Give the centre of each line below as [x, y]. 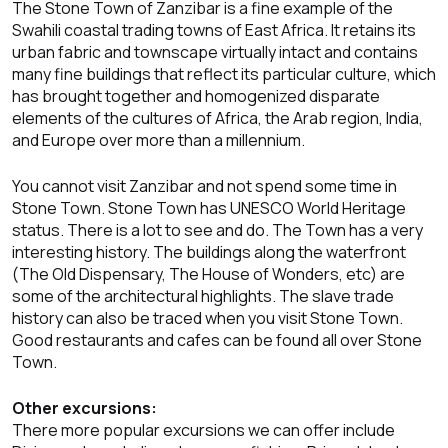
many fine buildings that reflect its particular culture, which [224, 74]
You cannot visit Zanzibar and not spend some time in [204, 186]
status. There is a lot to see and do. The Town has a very [217, 230]
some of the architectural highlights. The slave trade [203, 296]
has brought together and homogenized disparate [196, 96]
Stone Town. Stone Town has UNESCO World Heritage [209, 208]
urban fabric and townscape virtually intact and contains [215, 52]
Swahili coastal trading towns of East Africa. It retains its [214, 30]
